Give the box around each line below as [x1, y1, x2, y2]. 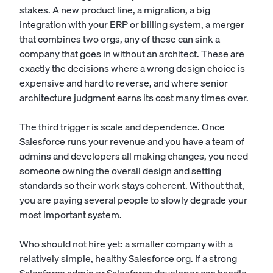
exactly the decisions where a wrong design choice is [19, 60, 245, 76]
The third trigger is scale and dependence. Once [19, 119, 225, 135]
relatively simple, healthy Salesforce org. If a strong [19, 250, 237, 266]
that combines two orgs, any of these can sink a [19, 31, 220, 47]
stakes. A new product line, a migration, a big [19, 2, 210, 18]
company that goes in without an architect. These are [19, 46, 244, 62]
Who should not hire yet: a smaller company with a [19, 236, 233, 252]
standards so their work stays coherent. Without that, [19, 177, 244, 193]
